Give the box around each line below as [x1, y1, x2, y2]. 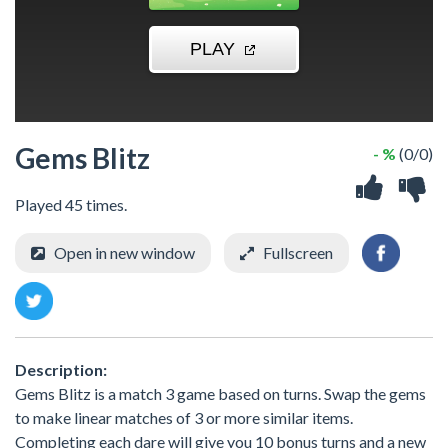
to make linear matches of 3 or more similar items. [15, 407, 353, 427]
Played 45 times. [15, 194, 127, 214]
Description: [15, 359, 107, 379]
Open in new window [54, 242, 195, 262]
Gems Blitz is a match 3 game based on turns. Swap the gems [15, 383, 426, 403]
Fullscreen [263, 242, 333, 262]
